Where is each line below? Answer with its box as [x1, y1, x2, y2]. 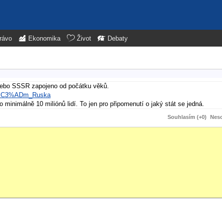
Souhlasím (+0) [167, 113, 207, 120]
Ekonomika [28, 35, 60, 42]
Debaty [108, 35, 128, 42]
